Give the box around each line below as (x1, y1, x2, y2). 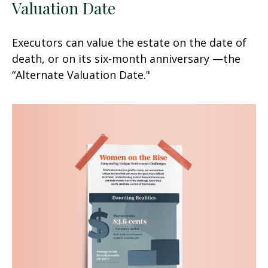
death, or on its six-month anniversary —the (12, 51, 240, 66)
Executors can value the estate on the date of (12, 35, 246, 50)
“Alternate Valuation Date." (12, 67, 150, 82)
